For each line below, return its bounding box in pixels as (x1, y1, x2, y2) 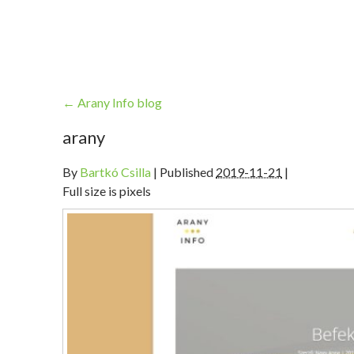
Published (157, 164, 216, 180)
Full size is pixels (62, 183, 151, 199)
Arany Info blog (75, 95, 162, 111)
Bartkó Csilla (80, 164, 151, 180)
